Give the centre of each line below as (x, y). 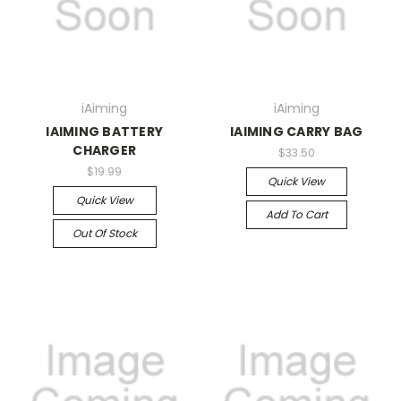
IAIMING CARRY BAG (297, 132)
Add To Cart (296, 214)
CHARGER (105, 151)
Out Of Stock (104, 233)
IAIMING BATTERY (105, 132)
